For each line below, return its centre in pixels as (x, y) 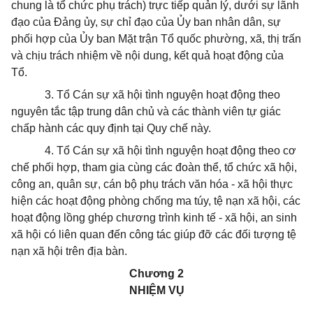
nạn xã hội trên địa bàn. (69, 251)
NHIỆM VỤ (156, 290)
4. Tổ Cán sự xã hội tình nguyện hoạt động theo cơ (170, 151)
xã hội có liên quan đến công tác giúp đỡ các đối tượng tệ (154, 234)
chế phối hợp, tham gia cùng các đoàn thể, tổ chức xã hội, (154, 167)
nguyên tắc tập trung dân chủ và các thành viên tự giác (146, 111)
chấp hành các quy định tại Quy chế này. (111, 128)
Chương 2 (156, 274)
